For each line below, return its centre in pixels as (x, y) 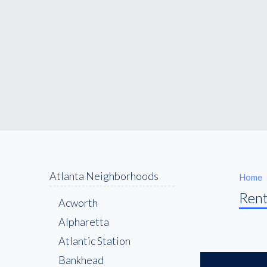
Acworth (78, 202)
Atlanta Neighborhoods (104, 176)
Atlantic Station (94, 240)
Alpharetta (84, 221)
